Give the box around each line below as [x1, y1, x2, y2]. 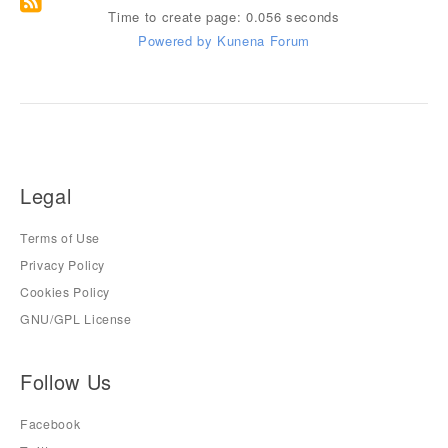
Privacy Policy [20, 256, 106, 275]
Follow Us [20, 366, 112, 396]
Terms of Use [20, 229, 100, 247]
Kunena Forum [217, 31, 310, 50]
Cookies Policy [20, 283, 111, 302]
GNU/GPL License [20, 310, 132, 329]
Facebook [20, 414, 81, 433]
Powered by [138, 31, 213, 50]
